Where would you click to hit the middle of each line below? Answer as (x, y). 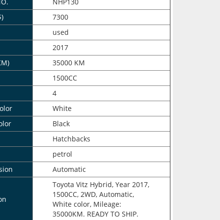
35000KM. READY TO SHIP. (95, 214)
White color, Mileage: (87, 204)
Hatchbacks (71, 139)
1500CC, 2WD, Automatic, (93, 194)
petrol (62, 154)
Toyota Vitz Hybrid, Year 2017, (101, 185)
